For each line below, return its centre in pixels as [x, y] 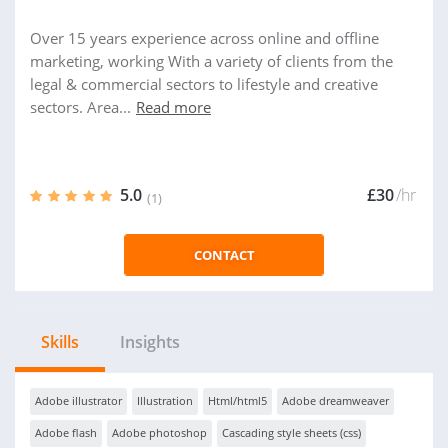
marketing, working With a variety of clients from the [211, 61]
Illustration [165, 400]
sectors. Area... [80, 107]
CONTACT [224, 255]
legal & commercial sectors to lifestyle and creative [204, 84]
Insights [150, 342]
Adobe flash [66, 432]
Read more [173, 107]
